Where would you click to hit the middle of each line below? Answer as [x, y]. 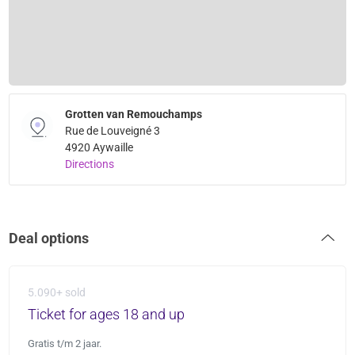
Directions [90, 164]
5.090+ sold [56, 293]
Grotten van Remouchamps [134, 115]
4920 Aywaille [99, 148]
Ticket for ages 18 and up [106, 315]
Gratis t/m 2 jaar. [64, 344]
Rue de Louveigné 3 [113, 131]
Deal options [49, 239]
